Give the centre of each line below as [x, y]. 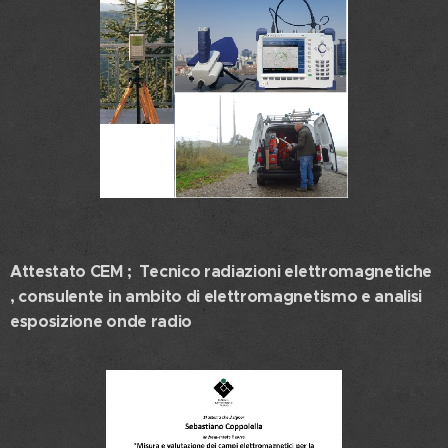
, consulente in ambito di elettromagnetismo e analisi [218, 296]
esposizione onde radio [101, 321]
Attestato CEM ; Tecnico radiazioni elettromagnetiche [221, 271]
